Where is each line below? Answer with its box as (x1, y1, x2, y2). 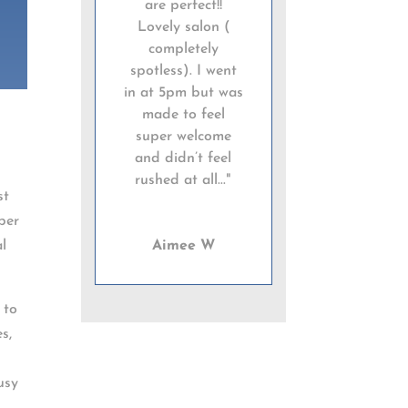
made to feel (141, 107, 225, 123)
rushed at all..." (135, 173, 232, 189)
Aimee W (151, 239, 215, 254)
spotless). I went (129, 64, 237, 79)
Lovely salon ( (137, 20, 229, 36)
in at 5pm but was (123, 86, 243, 101)
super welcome (135, 129, 231, 145)
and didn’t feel (135, 151, 232, 167)
